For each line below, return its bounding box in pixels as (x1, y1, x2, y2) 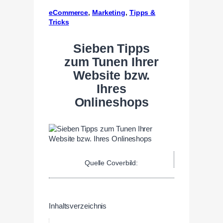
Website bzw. (73, 68, 150, 82)
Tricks (49, 17, 69, 26)
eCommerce (49, 8, 89, 16)
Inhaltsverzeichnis (49, 202, 107, 210)
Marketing (92, 8, 126, 16)
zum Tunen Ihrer (64, 55, 159, 69)
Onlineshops (74, 95, 149, 109)
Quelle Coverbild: (84, 158, 138, 167)
